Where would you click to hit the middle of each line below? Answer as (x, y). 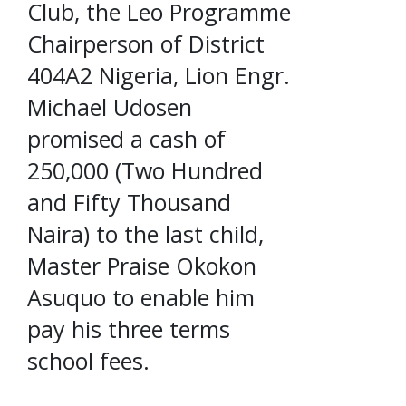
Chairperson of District (146, 43)
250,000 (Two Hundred (145, 170)
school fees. (88, 360)
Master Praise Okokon (142, 265)
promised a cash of (126, 138)
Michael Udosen (110, 106)
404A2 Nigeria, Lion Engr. (159, 75)
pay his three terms (129, 329)
